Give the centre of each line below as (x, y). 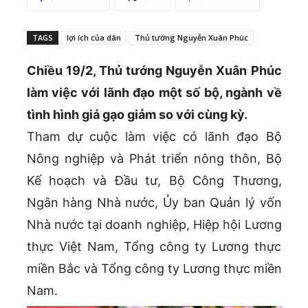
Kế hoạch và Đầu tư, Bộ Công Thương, (154, 181)
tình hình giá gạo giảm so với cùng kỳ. (137, 115)
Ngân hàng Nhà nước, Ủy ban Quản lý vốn (154, 203)
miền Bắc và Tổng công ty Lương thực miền (154, 269)
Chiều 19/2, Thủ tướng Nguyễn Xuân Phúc (154, 71)
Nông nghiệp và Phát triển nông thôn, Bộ (154, 159)
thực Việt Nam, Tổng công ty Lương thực (154, 247)
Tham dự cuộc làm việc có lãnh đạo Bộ (154, 137)
